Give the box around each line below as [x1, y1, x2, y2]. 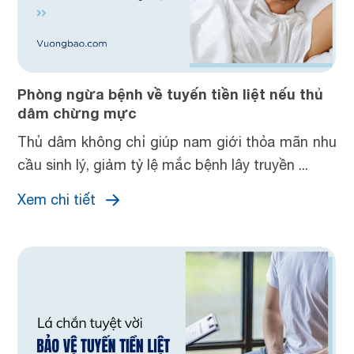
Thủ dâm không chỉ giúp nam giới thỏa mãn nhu [17, 134, 337, 150]
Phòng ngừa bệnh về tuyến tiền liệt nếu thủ [17, 85, 324, 103]
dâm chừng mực [17, 104, 137, 122]
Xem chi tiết [17, 191, 96, 208]
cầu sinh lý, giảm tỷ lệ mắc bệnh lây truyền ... [17, 156, 309, 173]
